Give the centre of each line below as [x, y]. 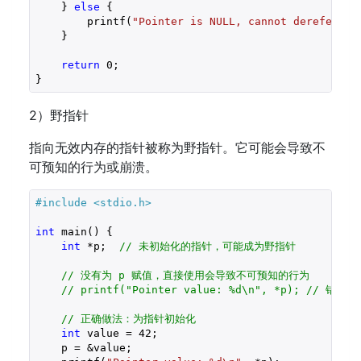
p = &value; [83, 347]
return [80, 64]
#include [64, 202]
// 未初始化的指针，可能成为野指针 [207, 246]
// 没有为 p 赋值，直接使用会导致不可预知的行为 [185, 275]
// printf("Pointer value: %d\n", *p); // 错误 [203, 289]
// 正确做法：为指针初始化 [128, 318]
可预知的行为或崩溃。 [93, 167]
